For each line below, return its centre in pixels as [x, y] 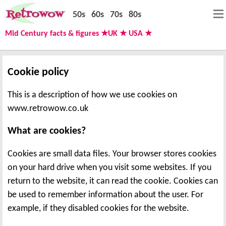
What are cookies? [47, 131]
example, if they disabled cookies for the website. [98, 208]
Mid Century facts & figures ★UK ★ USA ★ [78, 34]
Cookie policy [38, 72]
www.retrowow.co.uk [48, 108]
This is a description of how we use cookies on [92, 95]
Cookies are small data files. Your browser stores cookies [112, 154]
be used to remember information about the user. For [105, 195]
